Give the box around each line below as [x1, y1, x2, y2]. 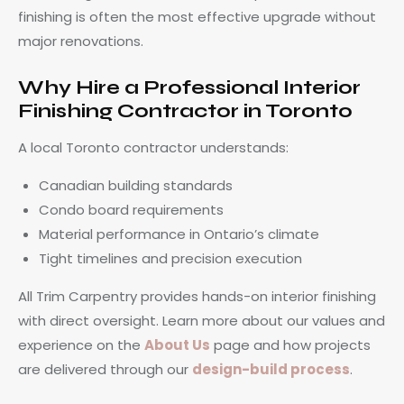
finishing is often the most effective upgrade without [18, 6, 376, 26]
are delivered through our [18, 359, 192, 379]
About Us [144, 335, 210, 354]
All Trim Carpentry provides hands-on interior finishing [18, 286, 376, 306]
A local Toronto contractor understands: [18, 137, 289, 157]
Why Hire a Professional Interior [18, 75, 361, 99]
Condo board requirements [38, 199, 224, 219]
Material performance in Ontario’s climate [38, 224, 319, 243]
